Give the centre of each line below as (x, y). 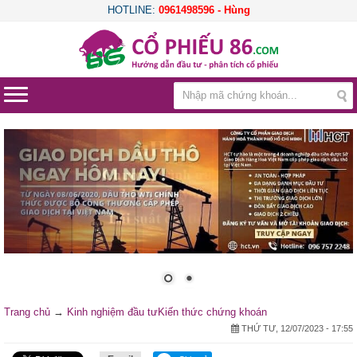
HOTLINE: (133, 10)
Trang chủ (27, 312)
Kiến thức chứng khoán (212, 312)
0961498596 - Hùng (204, 10)
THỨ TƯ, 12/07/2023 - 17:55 (296, 328)
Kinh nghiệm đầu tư (112, 312)
